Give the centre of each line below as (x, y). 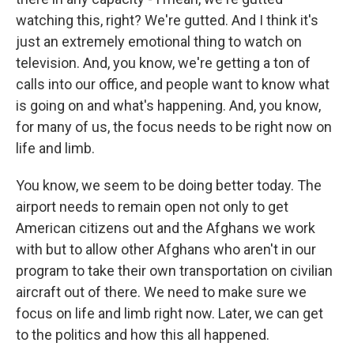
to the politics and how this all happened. (143, 335)
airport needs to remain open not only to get (152, 207)
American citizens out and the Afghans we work (166, 228)
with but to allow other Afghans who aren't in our (166, 249)
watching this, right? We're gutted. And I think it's (167, 20)
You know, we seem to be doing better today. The (169, 185)
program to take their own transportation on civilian (174, 271)
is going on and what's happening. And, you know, (168, 105)
